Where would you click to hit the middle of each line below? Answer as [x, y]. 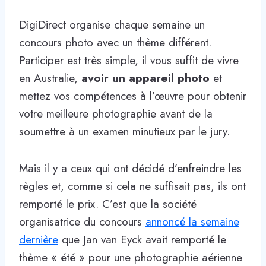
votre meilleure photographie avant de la [116, 113]
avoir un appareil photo [144, 78]
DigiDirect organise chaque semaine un [112, 24]
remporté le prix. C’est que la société [108, 204]
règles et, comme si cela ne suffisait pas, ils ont [132, 186]
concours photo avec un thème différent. [115, 42]
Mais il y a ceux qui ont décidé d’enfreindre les [130, 168]
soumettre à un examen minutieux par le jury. [124, 131]
